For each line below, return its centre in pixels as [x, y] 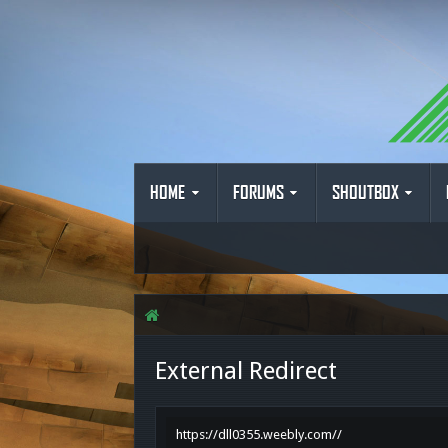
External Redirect [246, 371]
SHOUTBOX [365, 193]
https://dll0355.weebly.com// [259, 434]
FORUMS [258, 193]
